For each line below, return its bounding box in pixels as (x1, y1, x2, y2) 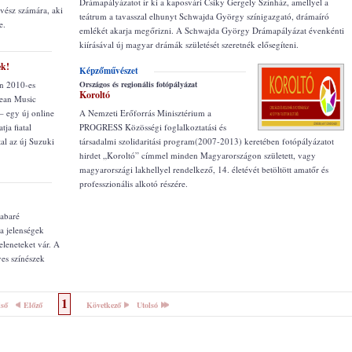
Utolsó (137, 299, 158, 310)
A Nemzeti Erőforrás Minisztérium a (79, 107, 211, 119)
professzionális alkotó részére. (79, 178, 188, 189)
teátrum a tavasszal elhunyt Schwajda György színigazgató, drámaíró (79, 10, 329, 22)
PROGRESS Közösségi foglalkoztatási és (79, 121, 226, 133)
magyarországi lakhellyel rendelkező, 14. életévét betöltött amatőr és (79, 163, 328, 175)
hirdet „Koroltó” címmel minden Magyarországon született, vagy (79, 149, 316, 161)
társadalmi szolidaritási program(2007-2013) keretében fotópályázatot (79, 135, 334, 147)
